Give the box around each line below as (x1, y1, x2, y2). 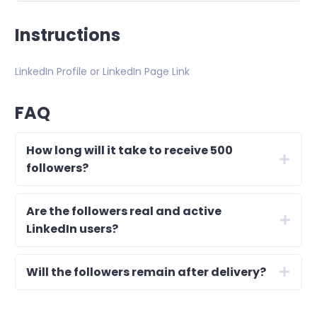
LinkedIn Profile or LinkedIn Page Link (15, 64, 190, 79)
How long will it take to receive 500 (26, 142, 233, 158)
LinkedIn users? (26, 220, 118, 237)
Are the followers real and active (26, 202, 221, 219)
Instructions (15, 23, 120, 47)
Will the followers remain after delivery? (26, 263, 266, 280)
